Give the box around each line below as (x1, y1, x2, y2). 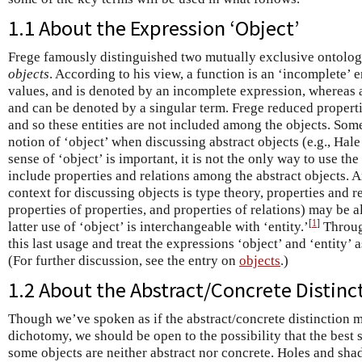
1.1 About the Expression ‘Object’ (8, 15, 299, 41)
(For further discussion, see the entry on (8, 253, 239, 268)
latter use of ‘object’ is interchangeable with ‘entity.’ (8, 219, 309, 234)
